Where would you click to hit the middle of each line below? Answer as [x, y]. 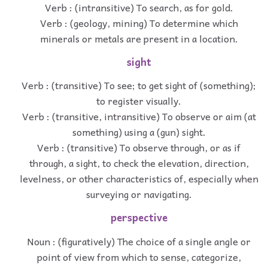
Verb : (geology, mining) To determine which [139, 22]
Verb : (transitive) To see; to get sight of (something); [139, 85]
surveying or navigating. [139, 194]
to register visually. [139, 101]
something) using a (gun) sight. [139, 132]
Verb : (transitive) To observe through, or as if [139, 147]
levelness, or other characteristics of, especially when [139, 179]
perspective [139, 218]
